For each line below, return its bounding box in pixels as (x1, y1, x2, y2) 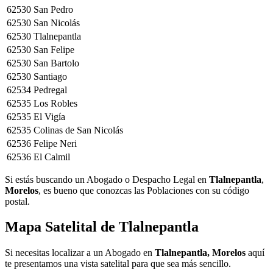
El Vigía (34, 111, 65, 122)
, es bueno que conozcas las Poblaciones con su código (38, 185, 249, 196)
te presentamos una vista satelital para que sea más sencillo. (5, 258, 231, 269)
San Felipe (34, 44, 74, 55)
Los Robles (34, 97, 77, 108)
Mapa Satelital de (5, 219, 119, 235)
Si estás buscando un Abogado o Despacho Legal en (5, 174, 209, 185)
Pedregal (34, 84, 67, 95)
